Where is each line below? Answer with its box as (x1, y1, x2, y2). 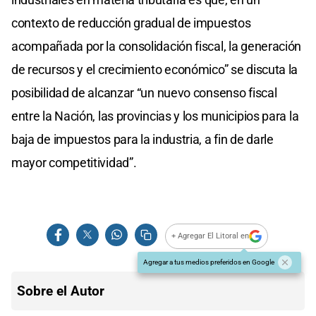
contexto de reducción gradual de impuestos (11, 15, 251, 30)
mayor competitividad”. (11, 154, 137, 170)
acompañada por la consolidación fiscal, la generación (11, 38, 302, 54)
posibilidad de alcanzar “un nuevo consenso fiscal (11, 85, 277, 100)
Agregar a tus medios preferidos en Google (143, 257, 274, 266)
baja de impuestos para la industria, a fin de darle (11, 131, 274, 147)
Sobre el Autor (17, 282, 104, 299)
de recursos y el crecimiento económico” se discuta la (11, 61, 298, 77)
